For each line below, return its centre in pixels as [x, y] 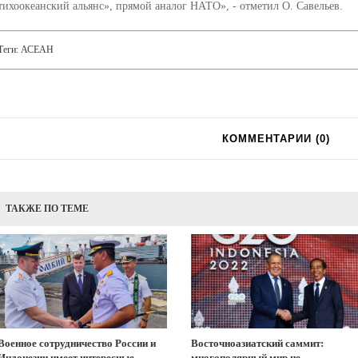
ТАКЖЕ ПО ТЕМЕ [47, 209]
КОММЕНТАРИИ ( [270, 139]
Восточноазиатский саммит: [257, 343]
